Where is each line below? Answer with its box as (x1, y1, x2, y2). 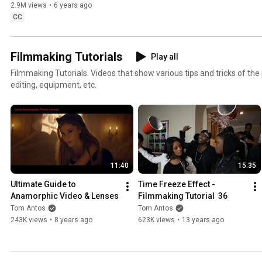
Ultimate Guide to (11, 180, 76, 189)
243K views (11, 216, 47, 225)
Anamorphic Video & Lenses (11, 191, 119, 201)
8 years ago (54, 216, 92, 225)
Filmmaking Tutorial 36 (138, 191, 227, 201)
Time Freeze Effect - (138, 180, 215, 189)
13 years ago (182, 216, 224, 225)
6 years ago (54, 1, 92, 10)
